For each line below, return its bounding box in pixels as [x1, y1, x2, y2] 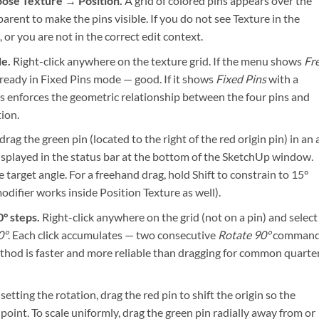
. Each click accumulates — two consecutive [7, 227, 218, 241]
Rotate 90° [217, 227, 271, 241]
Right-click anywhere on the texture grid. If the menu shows [10, 53, 304, 68]
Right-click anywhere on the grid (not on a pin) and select [39, 209, 318, 224]
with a [266, 71, 298, 85]
